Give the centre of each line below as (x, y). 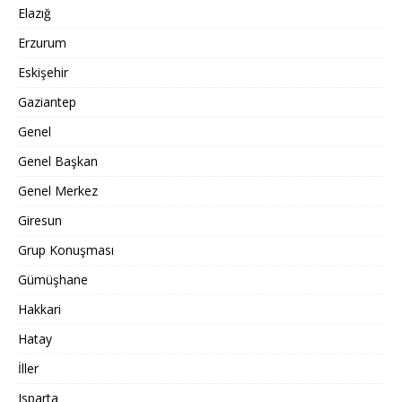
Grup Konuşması (66, 250)
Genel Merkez (58, 191)
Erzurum (42, 43)
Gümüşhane (53, 280)
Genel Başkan (58, 162)
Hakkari (39, 310)
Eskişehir (43, 73)
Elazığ (35, 13)
